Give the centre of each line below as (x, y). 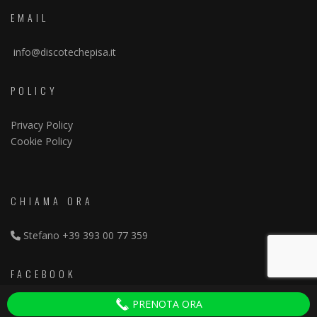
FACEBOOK (43, 273)
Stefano (41, 235)
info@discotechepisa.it (65, 52)
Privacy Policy (42, 125)
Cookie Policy (41, 141)
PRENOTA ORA (166, 304)
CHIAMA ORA (52, 201)
